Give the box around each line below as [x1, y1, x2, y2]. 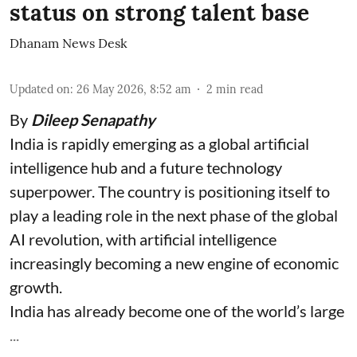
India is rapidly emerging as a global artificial [10, 134, 309, 154]
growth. [10, 277, 62, 297]
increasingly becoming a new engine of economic [10, 253, 339, 273]
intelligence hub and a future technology [10, 158, 282, 178]
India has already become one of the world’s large [10, 301, 344, 321]
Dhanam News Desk [10, 35, 127, 52]
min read [216, 82, 263, 97]
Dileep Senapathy [31, 110, 155, 130]
